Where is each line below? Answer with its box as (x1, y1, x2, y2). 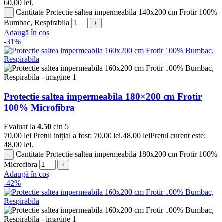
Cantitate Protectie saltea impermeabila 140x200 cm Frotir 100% (16, 8, 217, 17)
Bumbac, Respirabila (4, 18, 69, 27)
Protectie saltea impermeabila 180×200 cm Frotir (4, 91, 202, 102)
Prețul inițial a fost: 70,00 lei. (33, 131, 123, 140)
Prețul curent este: (150, 131, 206, 140)
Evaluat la (4, 122, 37, 131)
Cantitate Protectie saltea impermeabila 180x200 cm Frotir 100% (16, 149, 217, 158)
